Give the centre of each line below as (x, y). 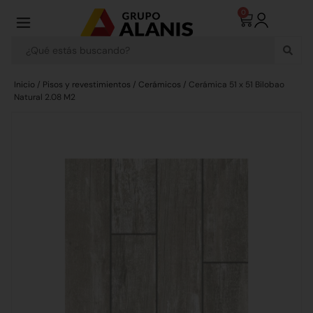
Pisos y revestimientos (87, 85)
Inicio (24, 85)
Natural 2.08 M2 (45, 97)
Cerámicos (160, 85)
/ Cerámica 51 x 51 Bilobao (233, 85)
